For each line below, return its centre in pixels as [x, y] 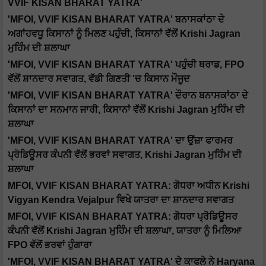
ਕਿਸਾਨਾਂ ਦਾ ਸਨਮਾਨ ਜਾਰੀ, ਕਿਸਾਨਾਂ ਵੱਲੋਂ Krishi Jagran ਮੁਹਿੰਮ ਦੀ [126, 110]
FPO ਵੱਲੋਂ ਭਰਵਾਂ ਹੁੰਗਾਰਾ [50, 245]
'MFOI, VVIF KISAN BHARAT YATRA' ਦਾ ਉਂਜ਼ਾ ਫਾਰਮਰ [120, 141]
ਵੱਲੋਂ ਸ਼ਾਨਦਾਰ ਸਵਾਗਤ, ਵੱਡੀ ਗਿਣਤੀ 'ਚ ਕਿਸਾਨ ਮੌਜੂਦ [99, 79]
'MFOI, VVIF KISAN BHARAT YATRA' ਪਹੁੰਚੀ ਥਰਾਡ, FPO [126, 65]
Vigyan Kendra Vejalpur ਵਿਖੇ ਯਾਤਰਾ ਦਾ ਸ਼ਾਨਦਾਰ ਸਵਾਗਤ [121, 200]
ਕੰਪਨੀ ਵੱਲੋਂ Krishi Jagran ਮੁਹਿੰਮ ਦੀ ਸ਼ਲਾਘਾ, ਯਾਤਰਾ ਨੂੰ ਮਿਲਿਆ [124, 231]
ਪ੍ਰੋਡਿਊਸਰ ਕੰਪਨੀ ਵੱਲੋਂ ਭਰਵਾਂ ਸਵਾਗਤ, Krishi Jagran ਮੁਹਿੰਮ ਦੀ [125, 155]
